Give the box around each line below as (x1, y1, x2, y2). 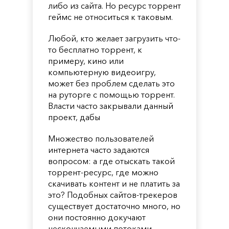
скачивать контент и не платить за (48, 178, 180, 189)
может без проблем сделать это (48, 78, 175, 88)
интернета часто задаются (48, 144, 149, 155)
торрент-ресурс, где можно (48, 167, 158, 177)
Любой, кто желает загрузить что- (48, 33, 180, 43)
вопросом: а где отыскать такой (48, 155, 175, 166)
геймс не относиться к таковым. (48, 11, 173, 22)
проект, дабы (48, 111, 100, 122)
